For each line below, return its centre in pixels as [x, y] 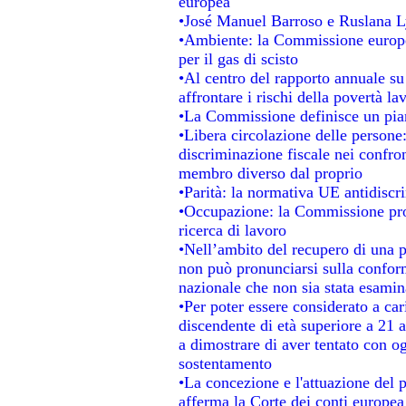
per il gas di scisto [238, 58]
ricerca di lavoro [232, 230]
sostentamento [225, 363]
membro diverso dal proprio [270, 173]
